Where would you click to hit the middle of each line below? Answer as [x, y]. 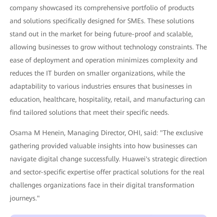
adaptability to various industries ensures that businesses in [101, 86]
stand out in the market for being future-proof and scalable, [101, 34]
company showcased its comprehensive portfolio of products [102, 8]
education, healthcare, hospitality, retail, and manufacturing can [107, 100]
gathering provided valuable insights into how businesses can [103, 146]
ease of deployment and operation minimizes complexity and [104, 60]
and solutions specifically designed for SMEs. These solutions [102, 21]
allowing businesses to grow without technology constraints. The [108, 47]
